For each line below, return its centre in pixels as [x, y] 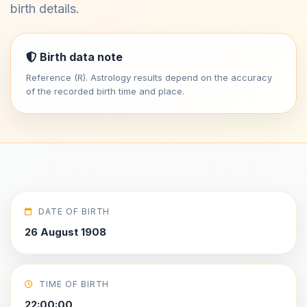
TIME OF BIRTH [74, 284]
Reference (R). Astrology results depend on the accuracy [149, 77]
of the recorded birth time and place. [105, 91]
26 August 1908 [65, 232]
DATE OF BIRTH [74, 211]
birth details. [45, 9]
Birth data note [80, 57]
